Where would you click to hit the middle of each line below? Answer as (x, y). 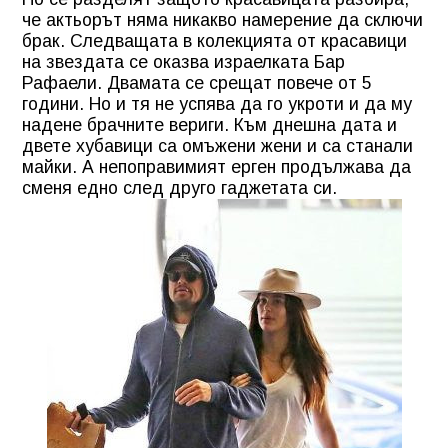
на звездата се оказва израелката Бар (183, 61)
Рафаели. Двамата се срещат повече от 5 (197, 82)
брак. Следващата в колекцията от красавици (214, 40)
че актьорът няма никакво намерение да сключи (222, 19)
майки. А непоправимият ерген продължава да (216, 166)
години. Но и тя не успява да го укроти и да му (217, 103)
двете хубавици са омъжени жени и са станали (217, 145)
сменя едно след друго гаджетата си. (179, 187)
